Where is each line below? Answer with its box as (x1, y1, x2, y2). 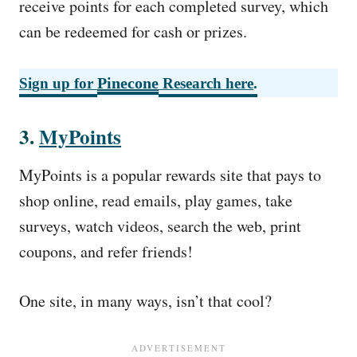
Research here (159, 75, 253, 92)
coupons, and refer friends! (19, 241, 198, 262)
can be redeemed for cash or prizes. (19, 21, 247, 42)
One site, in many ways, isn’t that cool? (19, 290, 272, 312)
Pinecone (97, 74, 159, 92)
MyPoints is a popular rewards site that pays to (19, 164, 321, 186)
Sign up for (19, 75, 97, 92)
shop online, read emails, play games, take (19, 190, 292, 211)
